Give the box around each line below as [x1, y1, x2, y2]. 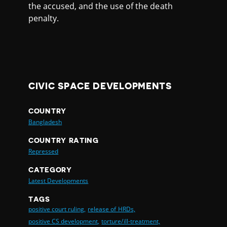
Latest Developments [28, 176, 89, 185]
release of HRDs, [88, 204, 135, 213]
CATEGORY [28, 166, 72, 173]
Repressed [28, 146, 59, 156]
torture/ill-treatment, [101, 216, 160, 225]
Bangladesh [28, 117, 62, 126]
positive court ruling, [28, 204, 86, 213]
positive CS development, [28, 216, 100, 225]
